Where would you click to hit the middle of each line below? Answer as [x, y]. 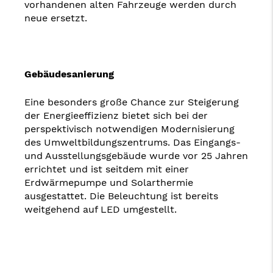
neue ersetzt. [56, 18]
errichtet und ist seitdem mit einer [107, 169]
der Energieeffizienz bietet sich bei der [116, 115]
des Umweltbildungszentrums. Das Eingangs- [133, 142]
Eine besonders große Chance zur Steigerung [132, 102]
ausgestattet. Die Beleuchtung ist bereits [121, 196]
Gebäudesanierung [69, 74]
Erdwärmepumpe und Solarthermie [109, 182]
